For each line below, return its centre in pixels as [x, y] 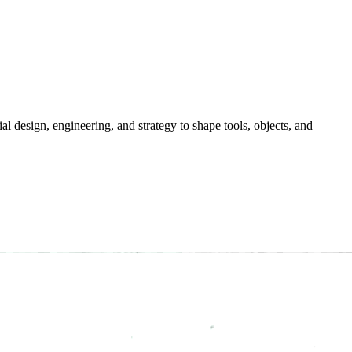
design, [33, 125]
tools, [239, 125]
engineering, [85, 125]
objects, [274, 125]
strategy [159, 125]
